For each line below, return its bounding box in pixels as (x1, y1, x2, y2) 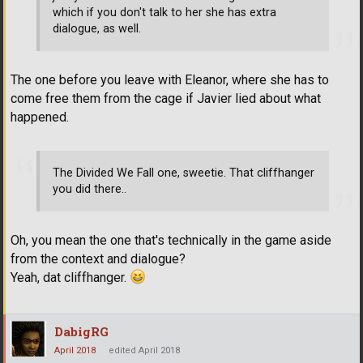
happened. (11, 109, 69, 126)
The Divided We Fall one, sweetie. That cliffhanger (53, 165, 314, 180)
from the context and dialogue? (11, 251, 186, 267)
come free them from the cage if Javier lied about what (11, 91, 321, 107)
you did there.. (53, 181, 126, 196)
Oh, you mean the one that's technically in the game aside (11, 233, 331, 249)
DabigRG (54, 323, 109, 340)
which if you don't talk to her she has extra (53, 5, 276, 19)
